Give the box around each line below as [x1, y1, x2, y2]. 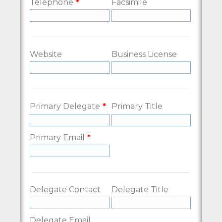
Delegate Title [111, 184, 168, 194]
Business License [111, 49, 177, 59]
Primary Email [30, 132, 85, 142]
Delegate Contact [30, 184, 101, 194]
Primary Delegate [30, 102, 100, 111]
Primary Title [111, 102, 163, 111]
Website [30, 49, 62, 59]
